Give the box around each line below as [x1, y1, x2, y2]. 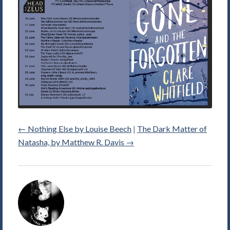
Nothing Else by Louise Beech [26, 124, 131, 134]
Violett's [18, 194, 48, 204]
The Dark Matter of [137, 124, 207, 134]
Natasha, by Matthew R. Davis [18, 137, 126, 147]
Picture [18, 207, 44, 218]
